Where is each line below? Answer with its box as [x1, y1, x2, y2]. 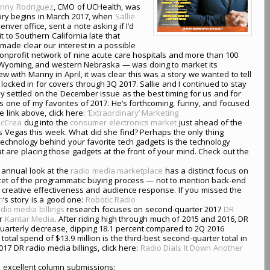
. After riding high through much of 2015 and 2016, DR [54, 213, 249, 224]
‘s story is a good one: [2, 193, 86, 205]
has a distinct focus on [163, 165, 248, 176]
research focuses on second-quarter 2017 [64, 203, 224, 215]
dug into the [22, 116, 71, 128]
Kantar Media [4, 213, 55, 224]
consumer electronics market [70, 116, 177, 128]
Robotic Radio [85, 193, 136, 205]
